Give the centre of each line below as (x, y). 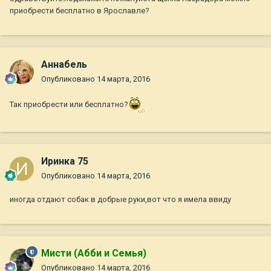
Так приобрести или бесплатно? (69, 105)
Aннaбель (64, 65)
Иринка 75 (65, 162)
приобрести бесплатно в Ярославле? (80, 11)
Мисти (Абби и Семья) (94, 253)
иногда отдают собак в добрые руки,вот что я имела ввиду (120, 200)
